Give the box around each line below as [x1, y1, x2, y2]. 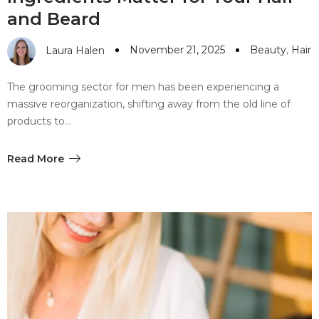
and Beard [7, 9, 100, 30]
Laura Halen [46, 44, 105, 58]
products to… [7, 115, 71, 128]
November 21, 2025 [130, 43, 225, 56]
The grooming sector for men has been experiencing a [7, 80, 279, 94]
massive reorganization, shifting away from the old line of [7, 98, 291, 111]
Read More [7, 152, 64, 166]
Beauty [250, 43, 286, 56]
